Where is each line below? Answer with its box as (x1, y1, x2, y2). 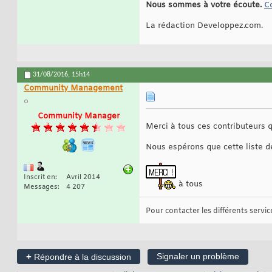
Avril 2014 (66, 173, 100, 182)
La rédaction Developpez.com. (146, 21, 263, 32)
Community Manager (37, 111, 120, 122)
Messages (24, 183, 58, 192)
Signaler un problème (157, 251, 239, 262)
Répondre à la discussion (32, 252, 131, 262)
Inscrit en (24, 173, 55, 182)
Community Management (24, 83, 123, 94)
